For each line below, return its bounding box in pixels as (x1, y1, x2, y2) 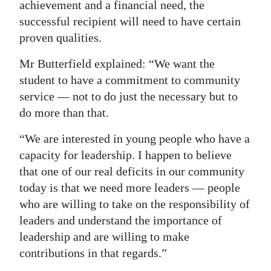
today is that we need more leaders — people (19, 181, 240, 194)
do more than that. (19, 106, 109, 119)
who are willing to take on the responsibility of (19, 197, 250, 211)
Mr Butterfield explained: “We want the (19, 57, 215, 70)
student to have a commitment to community (19, 73, 240, 87)
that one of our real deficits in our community (19, 165, 244, 178)
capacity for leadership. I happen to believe (19, 148, 232, 162)
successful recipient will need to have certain (19, 15, 241, 28)
